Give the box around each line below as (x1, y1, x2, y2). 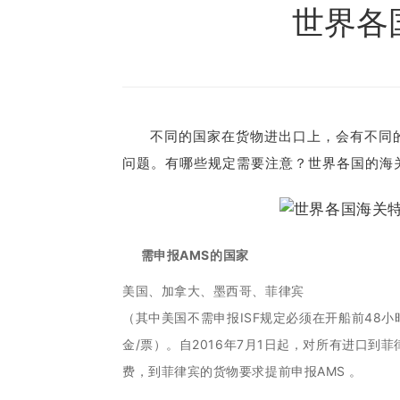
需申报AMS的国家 (140, 247, 249, 263)
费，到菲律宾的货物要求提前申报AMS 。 (122, 363, 362, 379)
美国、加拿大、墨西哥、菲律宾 (122, 283, 309, 299)
